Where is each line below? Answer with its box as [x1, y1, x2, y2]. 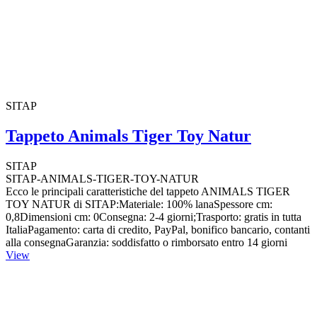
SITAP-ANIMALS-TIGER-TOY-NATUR [6, 172, 199, 185]
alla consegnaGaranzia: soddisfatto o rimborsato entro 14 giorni [6, 236, 287, 248]
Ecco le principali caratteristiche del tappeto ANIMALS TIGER [6, 185, 290, 197]
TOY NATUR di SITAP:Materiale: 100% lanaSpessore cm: [6, 197, 272, 210]
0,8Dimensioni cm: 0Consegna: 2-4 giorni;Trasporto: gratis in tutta [6, 210, 301, 223]
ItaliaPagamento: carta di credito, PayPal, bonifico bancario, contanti [6, 223, 310, 236]
